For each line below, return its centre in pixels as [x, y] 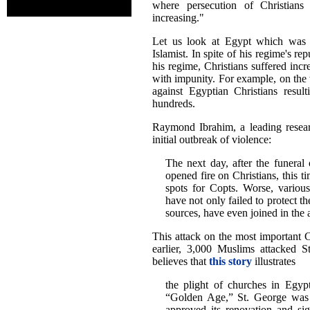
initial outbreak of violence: [212, 139]
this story [230, 261]
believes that [181, 261]
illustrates [274, 261]
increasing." [178, 17]
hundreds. [174, 103]
